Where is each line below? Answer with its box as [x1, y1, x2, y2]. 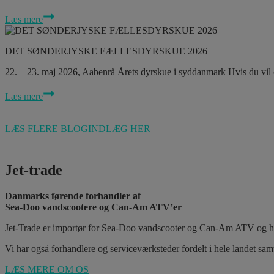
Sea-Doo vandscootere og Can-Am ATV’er [5, 202, 182, 213]
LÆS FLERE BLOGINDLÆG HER [5, 124, 150, 135]
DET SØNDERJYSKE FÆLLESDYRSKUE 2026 [5, 46, 207, 57]
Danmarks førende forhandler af [5, 191, 141, 202]
